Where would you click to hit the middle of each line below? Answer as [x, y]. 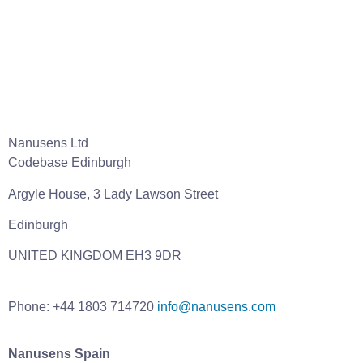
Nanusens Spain [59, 354]
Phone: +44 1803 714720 [83, 306]
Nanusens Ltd [48, 143]
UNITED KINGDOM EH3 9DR [95, 256]
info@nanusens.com [216, 306]
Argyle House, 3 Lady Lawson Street [113, 194]
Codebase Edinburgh [70, 163]
